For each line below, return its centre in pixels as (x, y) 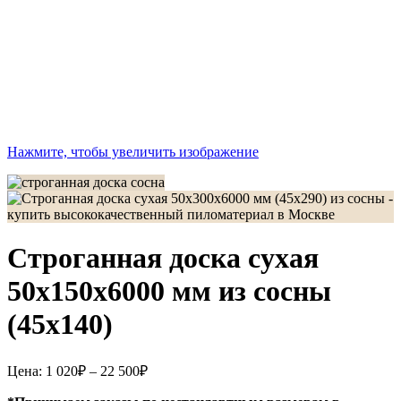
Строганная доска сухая (163, 258)
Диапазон (176, 367)
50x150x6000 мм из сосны (169, 291)
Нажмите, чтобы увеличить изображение (133, 152)
